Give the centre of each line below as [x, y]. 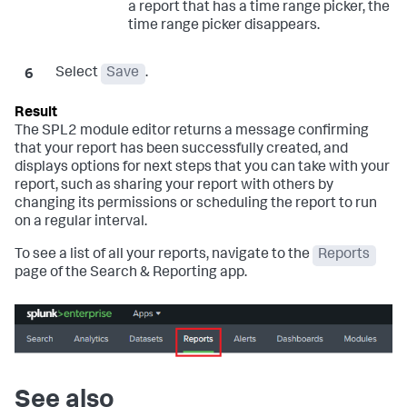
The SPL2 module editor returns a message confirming [192, 132]
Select [78, 74]
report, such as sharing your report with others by [174, 187]
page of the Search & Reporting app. [131, 274]
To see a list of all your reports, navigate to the [164, 256]
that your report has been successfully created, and [181, 150]
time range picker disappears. [223, 27]
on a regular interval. [81, 223]
